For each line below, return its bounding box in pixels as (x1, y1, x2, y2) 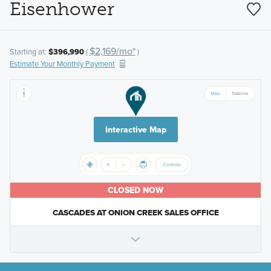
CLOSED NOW (108, 184, 163, 197)
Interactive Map (105, 123, 166, 136)
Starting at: (9, 46, 48, 57)
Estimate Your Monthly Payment (9, 58, 115, 70)
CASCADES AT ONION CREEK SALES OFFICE (52, 206, 219, 219)
